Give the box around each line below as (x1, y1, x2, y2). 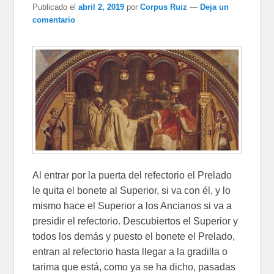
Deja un (200, 2, 229, 12)
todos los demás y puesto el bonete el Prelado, (32, 231, 235, 242)
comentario (32, 15, 76, 24)
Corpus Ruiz (140, 2, 188, 12)
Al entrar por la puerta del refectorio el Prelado (32, 169, 232, 180)
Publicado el (32, 2, 76, 12)
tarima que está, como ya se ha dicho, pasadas (32, 261, 236, 272)
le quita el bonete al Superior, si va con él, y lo (32, 185, 231, 196)
